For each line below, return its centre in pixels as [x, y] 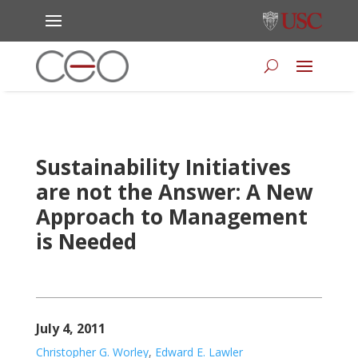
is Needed [86, 241]
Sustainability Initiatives [163, 167]
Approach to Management [171, 216]
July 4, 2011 [70, 328]
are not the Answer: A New [174, 191]
